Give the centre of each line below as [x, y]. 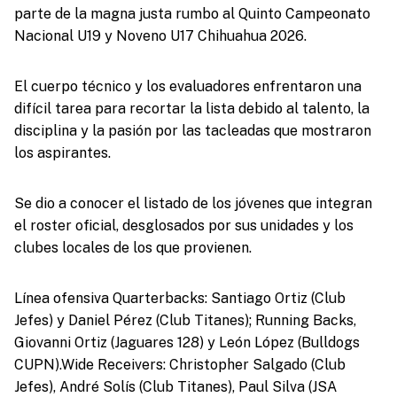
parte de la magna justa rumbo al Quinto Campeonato [192, 13]
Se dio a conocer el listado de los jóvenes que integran [193, 203]
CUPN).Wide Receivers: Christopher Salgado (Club [179, 364]
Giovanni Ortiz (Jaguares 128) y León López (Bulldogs [187, 342]
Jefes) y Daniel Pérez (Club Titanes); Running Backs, [185, 320]
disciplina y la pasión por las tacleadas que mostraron [192, 130]
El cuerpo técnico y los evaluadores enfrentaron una [187, 86]
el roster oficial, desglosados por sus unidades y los [183, 225]
